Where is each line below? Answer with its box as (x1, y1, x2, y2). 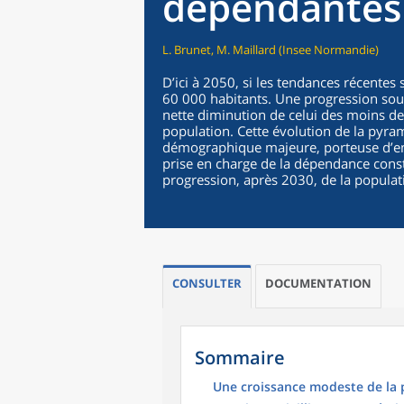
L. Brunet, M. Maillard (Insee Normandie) (162, 41, 379, 58)
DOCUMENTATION (265, 275, 372, 291)
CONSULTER (172, 275, 242, 291)
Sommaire (195, 345, 285, 370)
